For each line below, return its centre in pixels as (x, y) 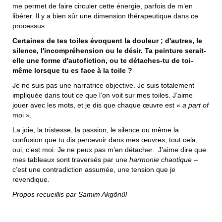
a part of (195, 105)
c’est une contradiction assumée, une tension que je (94, 169)
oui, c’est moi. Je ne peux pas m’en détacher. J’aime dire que (109, 149)
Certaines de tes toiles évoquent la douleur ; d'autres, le (107, 40)
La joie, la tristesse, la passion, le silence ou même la (96, 130)
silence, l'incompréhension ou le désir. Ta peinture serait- (109, 50)
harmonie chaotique (161, 159)
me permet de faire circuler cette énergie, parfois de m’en (103, 6)
